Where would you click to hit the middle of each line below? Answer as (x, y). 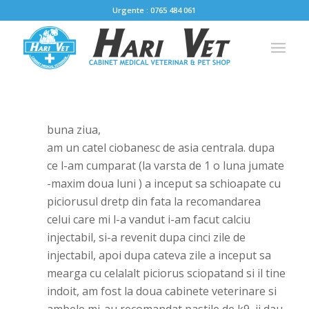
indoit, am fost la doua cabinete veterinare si (161, 291)
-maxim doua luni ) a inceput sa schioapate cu (163, 183)
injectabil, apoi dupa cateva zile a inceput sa (159, 255)
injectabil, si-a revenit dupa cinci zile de (146, 237)
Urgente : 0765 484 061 (154, 10)
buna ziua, (73, 130)
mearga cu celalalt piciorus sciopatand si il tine (166, 273)
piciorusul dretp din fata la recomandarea (153, 201)
